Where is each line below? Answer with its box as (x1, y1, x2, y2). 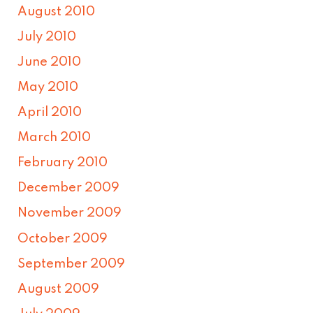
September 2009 (17, 257, 126, 270)
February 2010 (17, 156, 108, 170)
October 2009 (17, 232, 108, 245)
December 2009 (17, 182, 120, 195)
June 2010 (17, 55, 82, 68)
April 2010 (17, 106, 82, 119)
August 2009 (17, 282, 100, 296)
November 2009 (17, 207, 122, 220)
